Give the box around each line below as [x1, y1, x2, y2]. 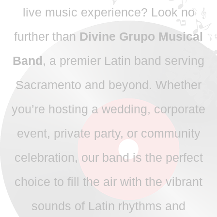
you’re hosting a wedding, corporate [12, 102, 205, 116]
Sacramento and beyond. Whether [15, 77, 201, 92]
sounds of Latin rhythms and [31, 199, 186, 213]
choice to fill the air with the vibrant [15, 174, 202, 188]
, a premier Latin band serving [43, 53, 204, 67]
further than [14, 29, 79, 43]
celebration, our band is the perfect [14, 150, 203, 164]
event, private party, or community [16, 126, 201, 140]
